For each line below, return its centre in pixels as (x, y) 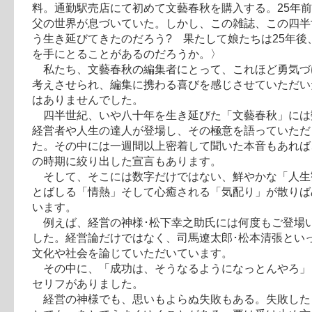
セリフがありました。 (87, 283)
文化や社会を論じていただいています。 (132, 253)
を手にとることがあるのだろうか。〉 (126, 54)
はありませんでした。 (87, 100)
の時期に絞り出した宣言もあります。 (126, 161)
